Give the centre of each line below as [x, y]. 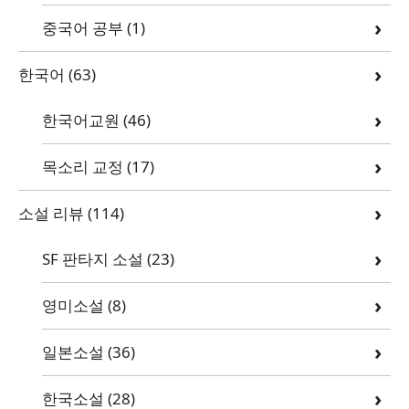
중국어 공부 [82, 27]
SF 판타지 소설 [92, 258]
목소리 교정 [82, 166]
